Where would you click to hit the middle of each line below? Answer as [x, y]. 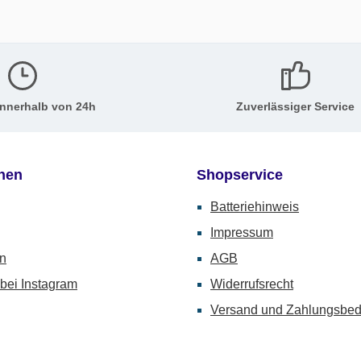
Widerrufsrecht [252, 284]
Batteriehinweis [255, 207]
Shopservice [240, 175]
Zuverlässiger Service [295, 106]
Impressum [242, 232]
